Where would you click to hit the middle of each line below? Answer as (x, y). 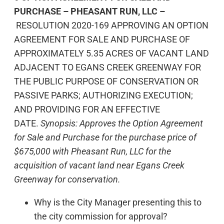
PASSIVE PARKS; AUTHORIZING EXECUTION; (103, 95)
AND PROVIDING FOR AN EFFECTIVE (87, 109)
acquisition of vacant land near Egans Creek (99, 165)
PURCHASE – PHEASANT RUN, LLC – (89, 11)
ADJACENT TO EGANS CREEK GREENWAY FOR (107, 67)
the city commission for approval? (101, 216)
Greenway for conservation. (68, 179)
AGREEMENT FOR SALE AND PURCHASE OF (102, 39)
